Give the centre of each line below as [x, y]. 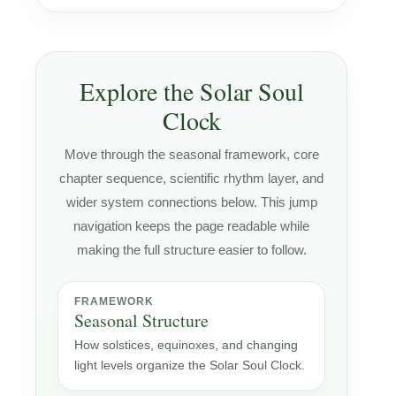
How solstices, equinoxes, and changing [186, 344]
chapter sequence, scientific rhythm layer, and [191, 178]
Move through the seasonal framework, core [191, 154]
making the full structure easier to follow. [191, 249]
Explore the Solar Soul [191, 91]
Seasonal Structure [141, 320]
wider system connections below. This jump [191, 202]
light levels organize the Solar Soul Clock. [190, 365]
